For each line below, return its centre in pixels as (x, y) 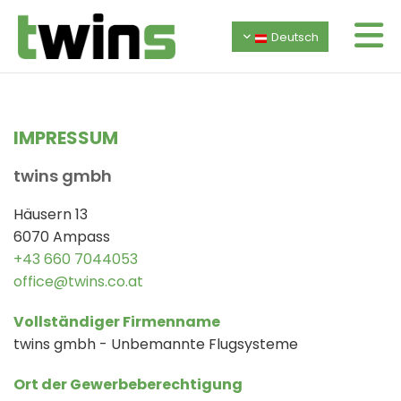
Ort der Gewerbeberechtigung (128, 385)
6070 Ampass (62, 237)
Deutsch (294, 37)
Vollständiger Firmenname (117, 322)
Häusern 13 (51, 215)
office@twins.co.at (78, 282)
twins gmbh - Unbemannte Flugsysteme (156, 345)
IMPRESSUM (66, 138)
